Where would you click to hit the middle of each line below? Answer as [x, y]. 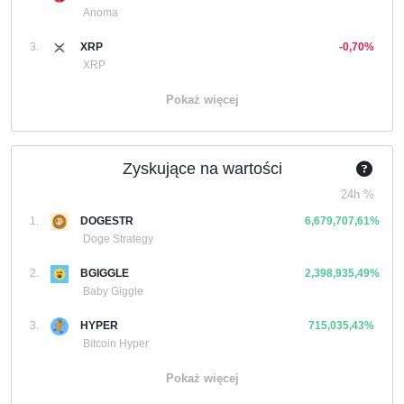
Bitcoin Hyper [116, 344]
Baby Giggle [113, 291]
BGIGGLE [105, 273]
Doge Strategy [118, 239]
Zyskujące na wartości [202, 169]
